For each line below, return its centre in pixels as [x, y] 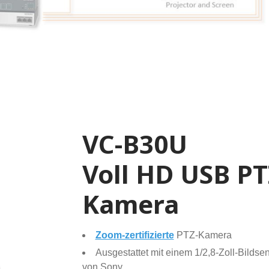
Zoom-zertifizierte [134, 235]
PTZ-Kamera [203, 235]
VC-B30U [134, 144]
